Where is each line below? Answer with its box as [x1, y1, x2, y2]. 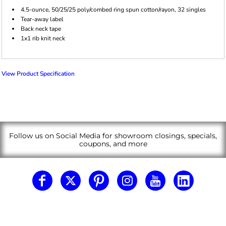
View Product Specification [2, 69, 75, 78]
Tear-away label [21, 15, 64, 23]
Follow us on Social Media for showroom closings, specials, [9, 131, 217, 140]
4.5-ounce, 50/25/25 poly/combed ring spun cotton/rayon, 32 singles [21, 5, 206, 14]
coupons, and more [79, 139, 147, 148]
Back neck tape [21, 24, 61, 33]
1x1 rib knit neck [21, 34, 65, 42]
